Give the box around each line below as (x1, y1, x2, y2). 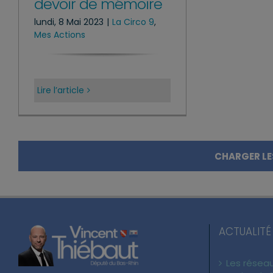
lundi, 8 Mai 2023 (34, 15, 104, 28)
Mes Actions (34, 28, 85, 41)
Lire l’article (37, 84, 84, 97)
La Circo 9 (112, 15, 154, 28)
